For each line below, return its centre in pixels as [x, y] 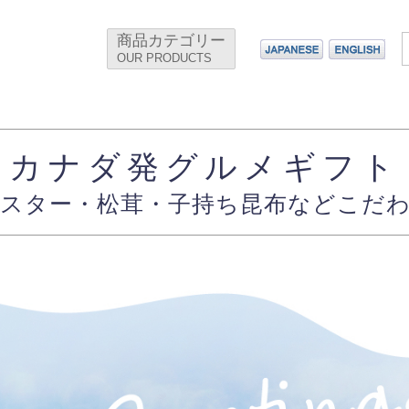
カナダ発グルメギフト [204, 166]
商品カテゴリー [171, 40]
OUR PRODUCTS [164, 58]
